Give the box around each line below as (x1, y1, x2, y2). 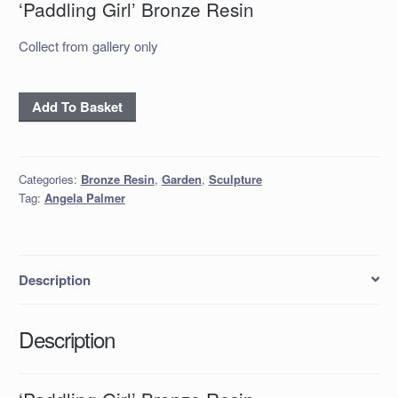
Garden (161, 170, 202, 187)
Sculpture (208, 170, 262, 187)
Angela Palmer (44, 188, 125, 206)
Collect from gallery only (18, 36, 158, 56)
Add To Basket (31, 96, 123, 116)
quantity (17, 177, 68, 197)
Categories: (18, 170, 81, 187)
